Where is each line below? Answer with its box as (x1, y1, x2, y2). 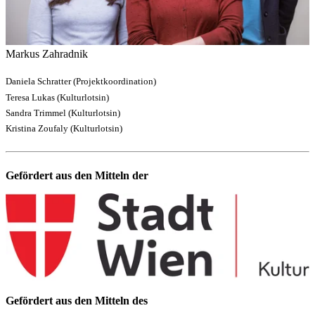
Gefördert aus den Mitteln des (6, 295, 148, 307)
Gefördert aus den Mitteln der (6, 169, 148, 182)
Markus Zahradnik (6, 48, 88, 60)
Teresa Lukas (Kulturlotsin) (6, 91, 109, 103)
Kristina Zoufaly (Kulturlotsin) (6, 123, 122, 134)
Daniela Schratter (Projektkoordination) (6, 76, 156, 87)
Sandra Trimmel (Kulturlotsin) (6, 108, 120, 118)
